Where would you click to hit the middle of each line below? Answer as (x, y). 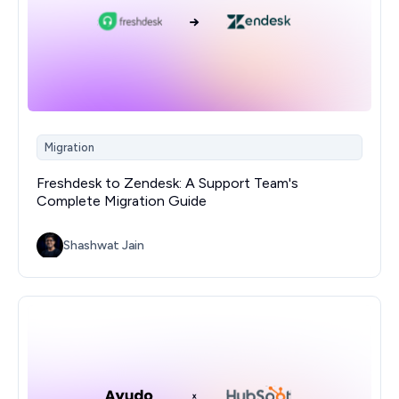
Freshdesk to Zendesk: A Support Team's (167, 183)
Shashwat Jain (104, 246)
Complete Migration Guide (122, 200)
